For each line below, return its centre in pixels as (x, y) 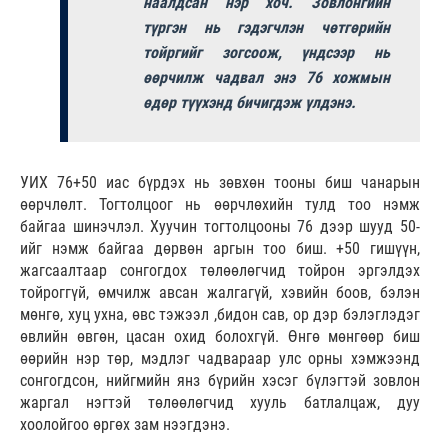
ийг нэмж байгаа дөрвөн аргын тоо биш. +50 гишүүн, (220, 249)
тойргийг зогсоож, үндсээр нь (266, 53)
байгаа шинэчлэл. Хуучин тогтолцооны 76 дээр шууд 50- (220, 227)
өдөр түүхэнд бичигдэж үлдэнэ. (249, 103)
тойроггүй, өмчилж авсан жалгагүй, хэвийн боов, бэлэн (220, 293)
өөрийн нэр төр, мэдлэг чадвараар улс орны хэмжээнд (220, 359)
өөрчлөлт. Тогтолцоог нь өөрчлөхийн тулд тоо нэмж (220, 205)
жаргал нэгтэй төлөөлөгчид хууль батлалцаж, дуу (220, 403)
